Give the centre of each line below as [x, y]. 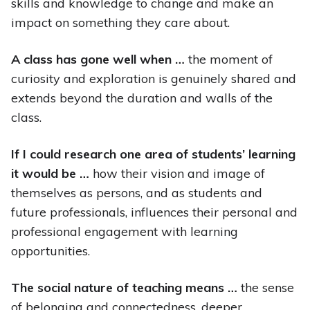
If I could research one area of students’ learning [153, 154]
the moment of [228, 60]
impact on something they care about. [120, 23]
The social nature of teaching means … [124, 288]
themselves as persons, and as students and [136, 193]
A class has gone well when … [98, 60]
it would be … [50, 174]
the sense [265, 288]
